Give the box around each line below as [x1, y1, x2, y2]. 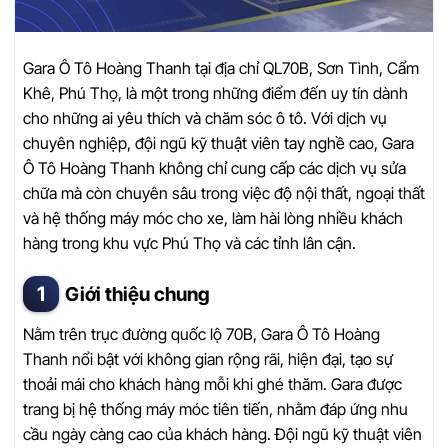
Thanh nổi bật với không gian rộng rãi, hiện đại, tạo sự [23, 348, 393, 369]
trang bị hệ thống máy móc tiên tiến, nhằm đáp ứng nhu [23, 398, 408, 419]
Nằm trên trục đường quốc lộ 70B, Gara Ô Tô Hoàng [23, 323, 380, 344]
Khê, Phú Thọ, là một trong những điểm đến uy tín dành [23, 82, 408, 103]
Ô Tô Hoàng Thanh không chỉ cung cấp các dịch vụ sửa [23, 157, 406, 178]
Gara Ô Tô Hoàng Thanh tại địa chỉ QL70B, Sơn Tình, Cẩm [23, 57, 419, 78]
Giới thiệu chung [65, 282, 210, 307]
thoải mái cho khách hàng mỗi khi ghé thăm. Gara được [23, 373, 402, 394]
